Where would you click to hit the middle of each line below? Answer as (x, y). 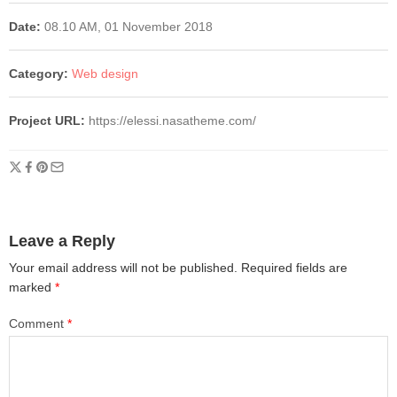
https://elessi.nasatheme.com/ (172, 121)
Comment (38, 324)
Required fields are (294, 268)
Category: (39, 74)
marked (32, 287)
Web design (105, 74)
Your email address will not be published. (123, 268)
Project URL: (49, 121)
